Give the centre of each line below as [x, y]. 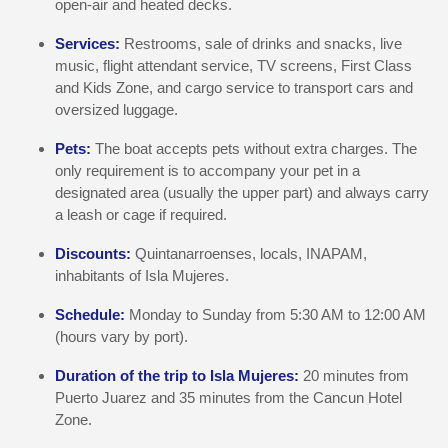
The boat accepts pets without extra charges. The [254, 148]
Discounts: [95, 253]
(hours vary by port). [121, 336]
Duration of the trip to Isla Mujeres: [179, 375]
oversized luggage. [116, 109]
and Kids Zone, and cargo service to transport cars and [234, 87]
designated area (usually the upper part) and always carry [242, 192]
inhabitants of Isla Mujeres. [142, 275]
